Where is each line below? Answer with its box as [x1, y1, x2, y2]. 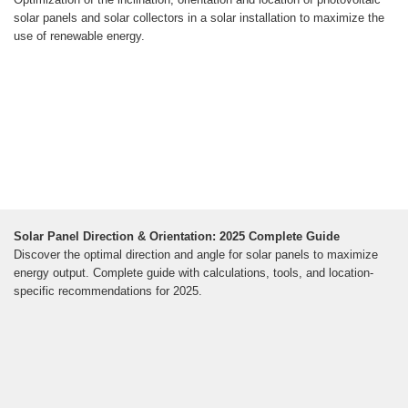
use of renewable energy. [14, 29, 145, 44]
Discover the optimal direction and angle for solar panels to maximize [14, 248, 378, 262]
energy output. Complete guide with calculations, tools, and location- [14, 266, 373, 280]
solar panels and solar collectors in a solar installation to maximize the [14, 11, 384, 25]
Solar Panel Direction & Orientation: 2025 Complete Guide [14, 229, 340, 244]
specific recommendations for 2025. [14, 284, 202, 299]
